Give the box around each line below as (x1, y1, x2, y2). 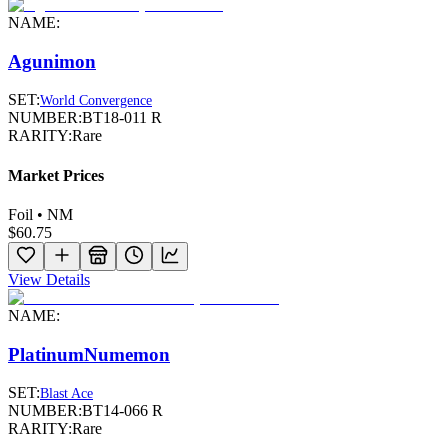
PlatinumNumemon (8, 343, 170, 365)
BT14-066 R (82, 402, 163, 420)
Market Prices (8, 166, 104, 184)
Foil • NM (8, 205, 73, 223)
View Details (8, 270, 90, 288)
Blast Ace (40, 386, 93, 402)
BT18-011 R (82, 109, 162, 127)
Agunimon (8, 50, 96, 72)
